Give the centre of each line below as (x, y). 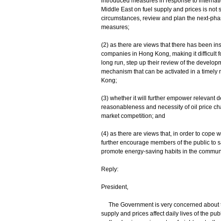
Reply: (110, 169)
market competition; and (133, 116)
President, (114, 187)
